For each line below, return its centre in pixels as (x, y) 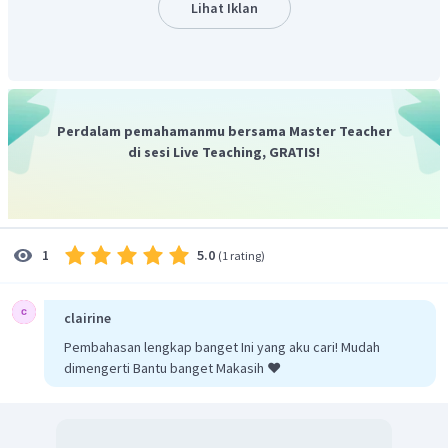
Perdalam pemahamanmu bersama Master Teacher (224, 130)
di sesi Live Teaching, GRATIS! (224, 151)
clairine (87, 317)
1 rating (241, 255)
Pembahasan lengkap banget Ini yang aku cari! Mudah (222, 346)
